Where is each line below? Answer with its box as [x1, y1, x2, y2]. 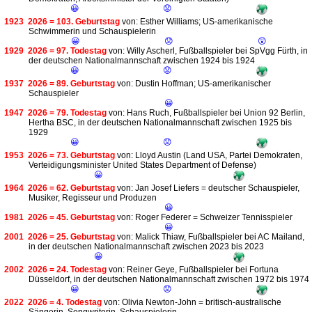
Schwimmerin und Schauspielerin [29, 26, 156, 37]
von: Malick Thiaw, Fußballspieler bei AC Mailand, [115, 232, 304, 242]
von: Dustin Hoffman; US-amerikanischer [115, 79, 271, 89]
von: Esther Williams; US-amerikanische [120, 17, 273, 27]
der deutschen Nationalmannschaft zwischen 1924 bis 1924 [29, 56, 255, 66]
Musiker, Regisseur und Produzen [29, 193, 157, 203]
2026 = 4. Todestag [28, 297, 102, 308]
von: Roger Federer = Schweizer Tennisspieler [115, 212, 292, 223]
